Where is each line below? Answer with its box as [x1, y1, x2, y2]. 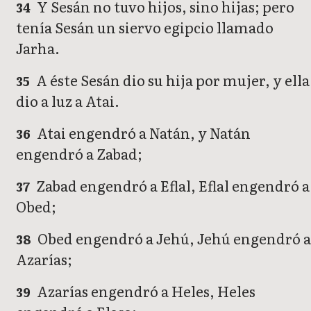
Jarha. [16, 37, 60, 58]
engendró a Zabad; [16, 142, 142, 164]
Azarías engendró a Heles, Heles [34, 280, 256, 301]
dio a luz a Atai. [16, 90, 119, 111]
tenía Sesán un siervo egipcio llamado [16, 16, 274, 37]
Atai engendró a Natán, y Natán [34, 121, 251, 143]
